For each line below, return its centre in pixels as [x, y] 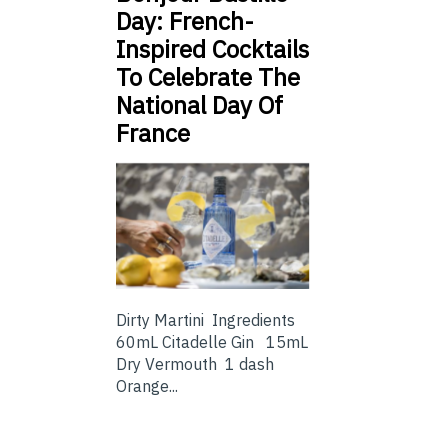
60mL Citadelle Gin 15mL [212, 341]
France [153, 132]
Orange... [147, 385]
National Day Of [199, 104]
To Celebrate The [208, 76]
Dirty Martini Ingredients [209, 319]
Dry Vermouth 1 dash [195, 363]
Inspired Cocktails [212, 48]
